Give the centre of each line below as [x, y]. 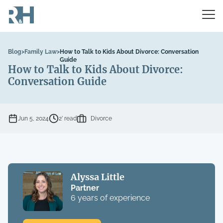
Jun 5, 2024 [33, 118]
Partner [85, 188]
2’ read [68, 118]
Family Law [41, 52]
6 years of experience [110, 198]
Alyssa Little [97, 177]
